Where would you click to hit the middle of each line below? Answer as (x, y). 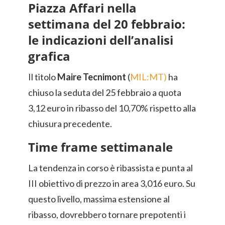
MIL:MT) (148, 77)
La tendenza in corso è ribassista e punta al (110, 168)
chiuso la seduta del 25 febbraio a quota (105, 93)
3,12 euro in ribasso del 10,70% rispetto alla (112, 108)
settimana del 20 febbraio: (107, 24)
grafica (49, 56)
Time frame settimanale (100, 147)
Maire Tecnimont (92, 77)
